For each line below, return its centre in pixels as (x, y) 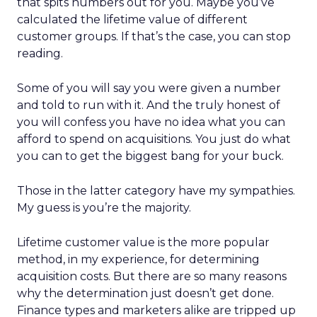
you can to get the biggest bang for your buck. (150, 156)
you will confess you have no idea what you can (151, 122)
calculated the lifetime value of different (132, 19)
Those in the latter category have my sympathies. (156, 191)
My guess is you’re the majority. (104, 208)
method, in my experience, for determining (138, 259)
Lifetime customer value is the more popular (143, 242)
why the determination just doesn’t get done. (145, 293)
